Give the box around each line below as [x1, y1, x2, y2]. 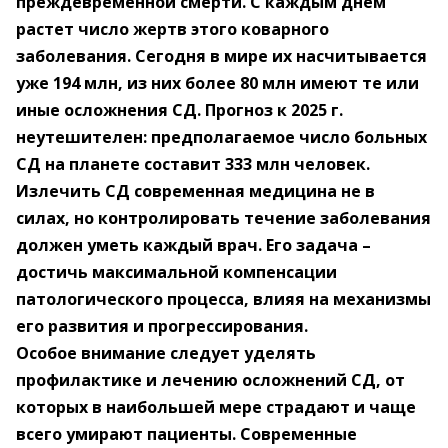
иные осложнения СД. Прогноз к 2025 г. [16, 99, 343, 121]
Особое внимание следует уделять [16, 342, 316, 364]
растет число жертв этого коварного [16, 18, 329, 40]
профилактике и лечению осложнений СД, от [16, 369, 405, 391]
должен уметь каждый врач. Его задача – [16, 234, 371, 256]
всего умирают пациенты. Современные [16, 423, 357, 445]
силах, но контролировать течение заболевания [16, 207, 431, 229]
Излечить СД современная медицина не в [16, 180, 375, 202]
